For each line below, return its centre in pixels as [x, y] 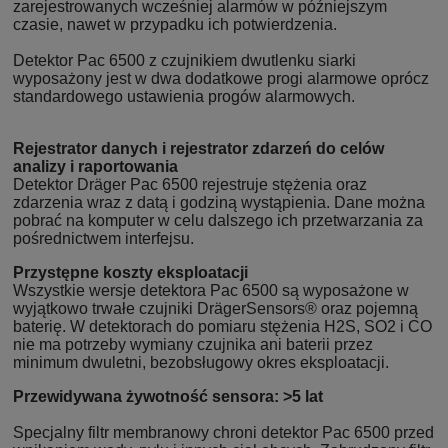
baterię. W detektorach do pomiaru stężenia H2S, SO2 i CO [222, 326]
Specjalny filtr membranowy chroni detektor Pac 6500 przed [223, 432]
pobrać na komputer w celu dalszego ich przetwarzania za [218, 220]
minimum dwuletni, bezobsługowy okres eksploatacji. [201, 362]
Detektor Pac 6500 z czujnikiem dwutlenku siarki [184, 60]
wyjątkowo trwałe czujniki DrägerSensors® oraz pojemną [215, 308]
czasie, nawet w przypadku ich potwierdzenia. [175, 24]
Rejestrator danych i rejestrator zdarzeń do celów [198, 148]
